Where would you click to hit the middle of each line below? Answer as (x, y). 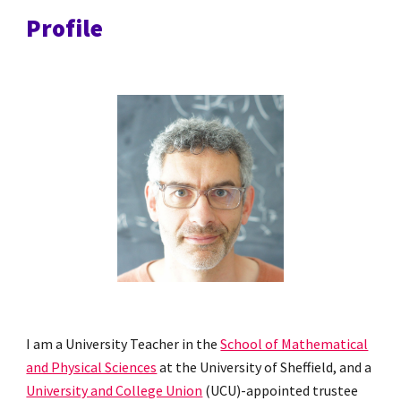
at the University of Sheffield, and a (264, 367)
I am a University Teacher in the (124, 344)
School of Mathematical (294, 344)
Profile (65, 28)
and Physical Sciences (92, 367)
